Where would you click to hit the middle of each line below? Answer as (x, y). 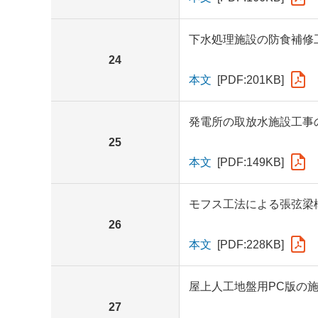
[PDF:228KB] (250, 244)
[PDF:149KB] (250, 162)
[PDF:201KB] (250, 79)
